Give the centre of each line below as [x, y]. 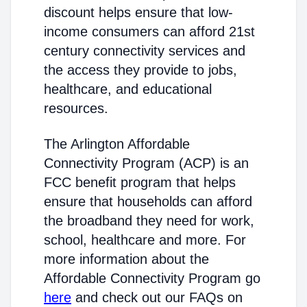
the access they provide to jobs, [140, 70]
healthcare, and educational [128, 89]
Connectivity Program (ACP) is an [146, 163]
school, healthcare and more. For [145, 240]
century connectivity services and [145, 51]
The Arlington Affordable [117, 144]
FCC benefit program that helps [140, 182]
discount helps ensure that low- [138, 12]
